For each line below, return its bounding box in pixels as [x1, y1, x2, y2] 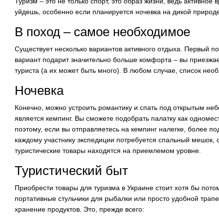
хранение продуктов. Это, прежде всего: [15, 205, 144, 213]
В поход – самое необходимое [15, 24, 190, 39]
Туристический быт [15, 163, 128, 178]
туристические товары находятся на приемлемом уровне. [15, 147, 201, 154]
